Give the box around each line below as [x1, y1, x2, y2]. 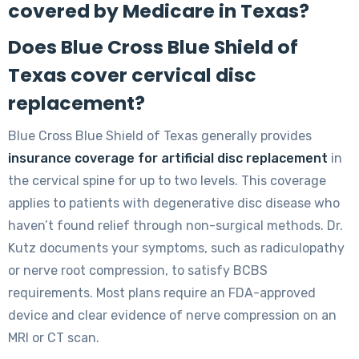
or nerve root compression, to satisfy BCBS [8, 262, 268, 278]
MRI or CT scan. [8, 329, 99, 345]
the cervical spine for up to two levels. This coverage [8, 172, 326, 188]
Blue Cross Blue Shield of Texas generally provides [8, 127, 312, 143]
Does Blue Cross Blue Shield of [8, 33, 298, 60]
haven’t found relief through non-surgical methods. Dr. [8, 217, 343, 233]
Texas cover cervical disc [8, 61, 256, 88]
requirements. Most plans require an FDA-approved [8, 284, 316, 301]
